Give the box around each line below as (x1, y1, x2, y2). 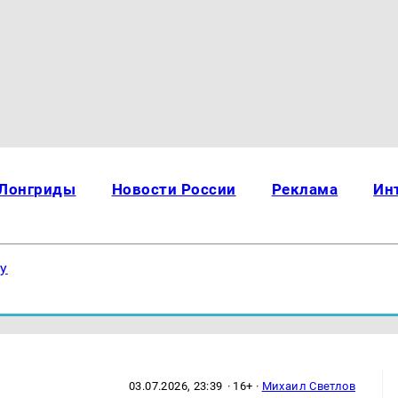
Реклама (271, 180, 338, 198)
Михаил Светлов (261, 378, 356, 393)
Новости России (111, 180, 236, 198)
